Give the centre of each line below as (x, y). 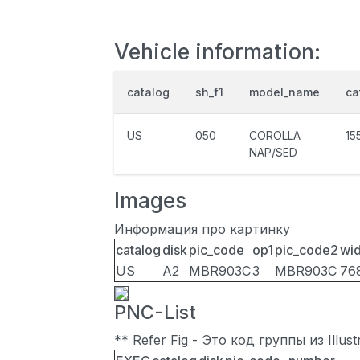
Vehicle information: (217, 51)
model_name (284, 92)
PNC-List (155, 312)
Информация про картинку (202, 229)
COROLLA (275, 135)
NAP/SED (273, 152)
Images (150, 200)
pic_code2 (307, 250)
